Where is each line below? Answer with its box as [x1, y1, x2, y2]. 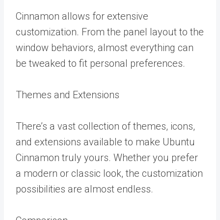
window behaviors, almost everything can [16, 42, 193, 54]
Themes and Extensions [16, 89, 119, 101]
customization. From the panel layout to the [16, 26, 204, 38]
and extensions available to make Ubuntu [16, 136, 195, 148]
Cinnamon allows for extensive [16, 10, 148, 22]
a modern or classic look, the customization [16, 167, 203, 179]
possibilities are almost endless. [16, 183, 153, 195]
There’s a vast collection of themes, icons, [16, 120, 195, 132]
